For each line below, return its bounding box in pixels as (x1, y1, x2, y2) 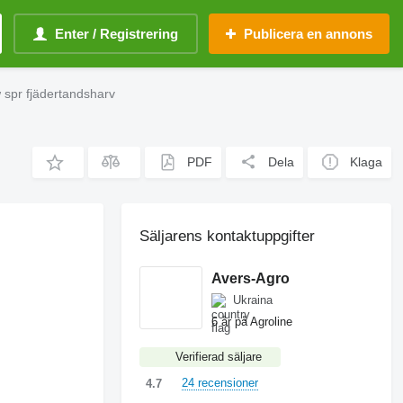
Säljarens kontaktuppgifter (139, 228, 316, 245)
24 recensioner (182, 376, 259, 390)
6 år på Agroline (211, 314, 293, 328)
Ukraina (233, 293, 273, 307)
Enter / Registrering (55, 26, 178, 41)
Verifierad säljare (175, 350, 263, 363)
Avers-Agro (211, 270, 291, 286)
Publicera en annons (244, 26, 372, 41)
